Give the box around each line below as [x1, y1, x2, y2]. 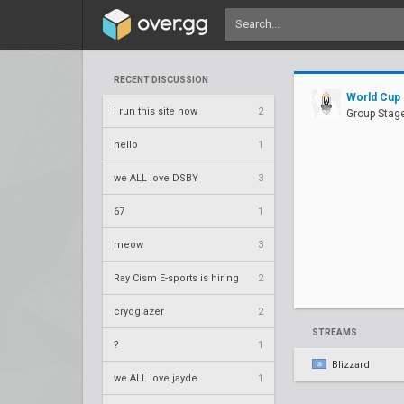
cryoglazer [114, 305, 164, 317]
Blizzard [332, 359, 370, 371]
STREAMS [312, 327, 357, 337]
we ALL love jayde [114, 372, 197, 384]
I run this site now [114, 105, 197, 117]
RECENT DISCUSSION [114, 75, 208, 85]
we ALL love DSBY [114, 171, 198, 184]
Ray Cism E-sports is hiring [114, 271, 239, 284]
